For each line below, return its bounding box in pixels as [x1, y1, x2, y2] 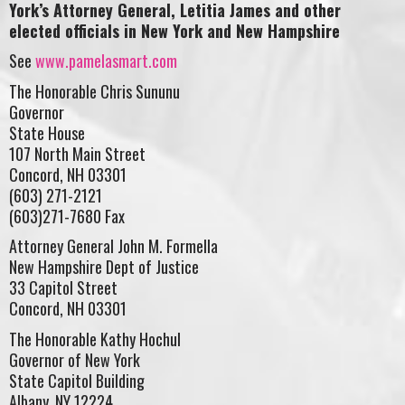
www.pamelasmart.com [35, 49, 177, 73]
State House [9, 120, 85, 145]
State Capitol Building [9, 368, 145, 392]
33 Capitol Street [9, 276, 118, 300]
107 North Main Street [9, 141, 146, 165]
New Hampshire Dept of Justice [9, 255, 199, 279]
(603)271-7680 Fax [9, 203, 125, 228]
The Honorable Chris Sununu [9, 79, 180, 103]
